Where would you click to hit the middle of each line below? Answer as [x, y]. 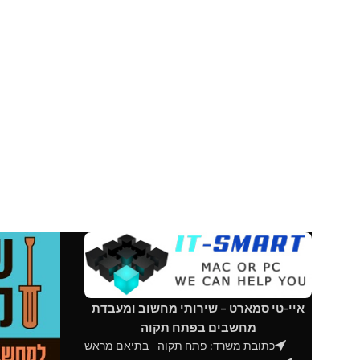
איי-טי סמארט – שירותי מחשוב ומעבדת [198, 307]
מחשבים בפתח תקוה [198, 327]
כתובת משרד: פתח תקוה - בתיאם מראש [180, 345]
